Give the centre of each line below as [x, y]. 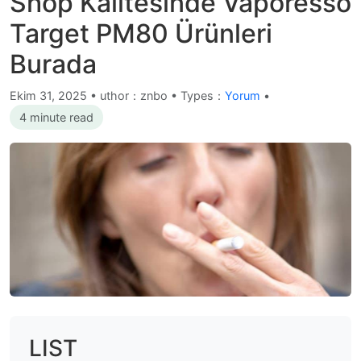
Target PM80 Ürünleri [141, 33]
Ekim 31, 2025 [50, 95]
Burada [53, 64]
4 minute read [56, 117]
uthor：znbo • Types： [162, 95]
